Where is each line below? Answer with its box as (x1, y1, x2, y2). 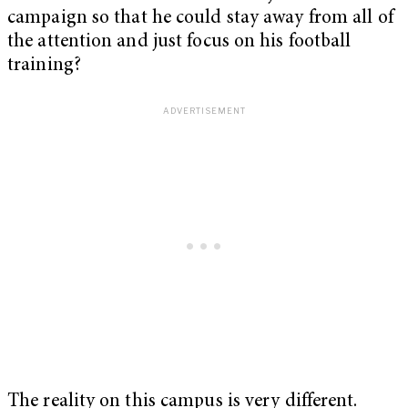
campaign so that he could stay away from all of (7, 9, 393, 29)
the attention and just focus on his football (7, 33, 352, 53)
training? (7, 56, 81, 76)
